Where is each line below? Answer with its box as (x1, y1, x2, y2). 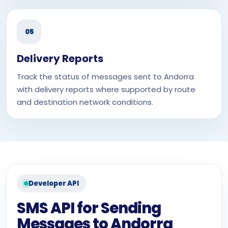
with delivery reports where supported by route (17, 84, 195, 95)
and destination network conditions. (17, 97, 153, 107)
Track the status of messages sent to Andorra (17, 71, 194, 82)
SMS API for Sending (17, 198, 161, 218)
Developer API (28, 179, 79, 188)
